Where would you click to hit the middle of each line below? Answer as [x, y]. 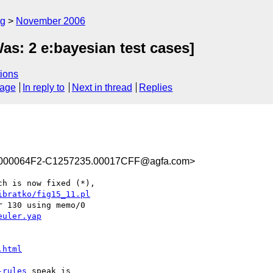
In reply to [44, 88]
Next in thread [102, 88]
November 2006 [51, 21]
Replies [156, 88]
